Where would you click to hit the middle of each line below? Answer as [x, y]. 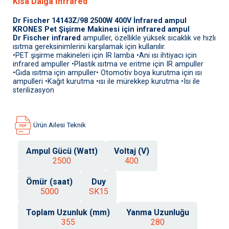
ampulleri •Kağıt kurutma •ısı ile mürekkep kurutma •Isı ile [106, 81]
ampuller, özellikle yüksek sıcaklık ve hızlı [148, 38]
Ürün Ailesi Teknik [60, 125]
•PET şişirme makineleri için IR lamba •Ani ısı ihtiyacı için [105, 55]
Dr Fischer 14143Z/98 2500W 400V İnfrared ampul [100, 20]
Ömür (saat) [49, 181]
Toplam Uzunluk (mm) [68, 212]
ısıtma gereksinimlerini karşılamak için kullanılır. [89, 47]
